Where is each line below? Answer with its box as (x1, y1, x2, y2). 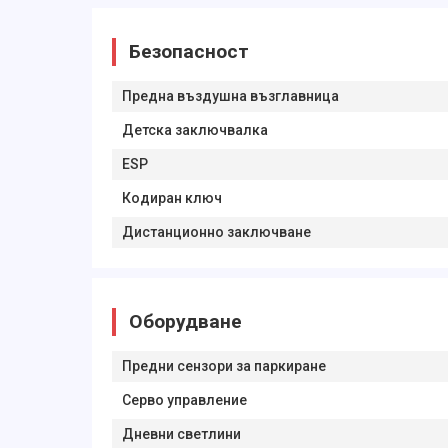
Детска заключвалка (122, 122, 268, 138)
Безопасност (129, 40, 249, 63)
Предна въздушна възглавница (122, 88, 339, 104)
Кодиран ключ (122, 190, 222, 206)
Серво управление (122, 392, 247, 408)
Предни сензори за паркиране (122, 358, 326, 374)
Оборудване (129, 310, 242, 333)
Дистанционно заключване (122, 224, 311, 240)
